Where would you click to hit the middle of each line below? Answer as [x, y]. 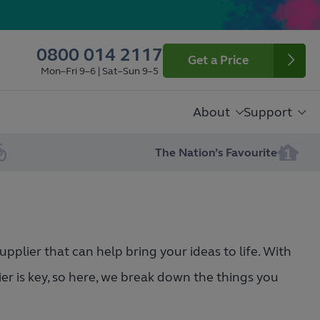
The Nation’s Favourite [216, 152]
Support [268, 112]
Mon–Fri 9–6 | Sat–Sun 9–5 [100, 71]
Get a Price [218, 60]
